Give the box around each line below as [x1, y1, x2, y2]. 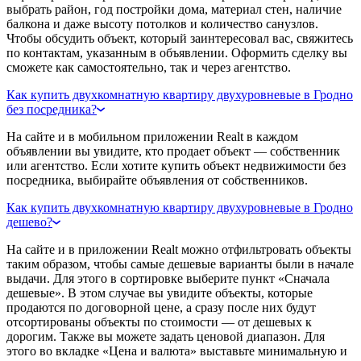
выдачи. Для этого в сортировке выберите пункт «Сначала [6, 271, 330, 285]
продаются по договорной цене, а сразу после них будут [6, 300, 316, 314]
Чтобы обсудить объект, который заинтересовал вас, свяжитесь [6, 31, 353, 45]
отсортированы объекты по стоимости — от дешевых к [6, 314, 312, 329]
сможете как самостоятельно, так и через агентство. [6, 60, 291, 74]
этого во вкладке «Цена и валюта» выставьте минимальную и [6, 343, 347, 358]
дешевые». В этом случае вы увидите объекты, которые [6, 285, 313, 300]
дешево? [6, 214, 52, 229]
